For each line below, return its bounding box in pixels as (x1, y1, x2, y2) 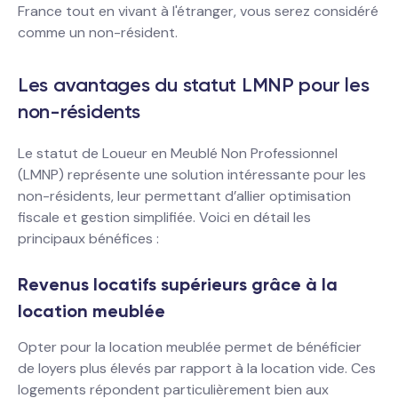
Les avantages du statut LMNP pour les (18, 73, 370, 97)
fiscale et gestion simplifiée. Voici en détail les (18, 208, 311, 227)
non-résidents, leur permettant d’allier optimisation (18, 187, 351, 205)
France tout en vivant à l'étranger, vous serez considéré (18, 2, 378, 20)
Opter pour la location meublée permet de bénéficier (18, 338, 362, 356)
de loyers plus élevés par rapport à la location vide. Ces (18, 359, 376, 378)
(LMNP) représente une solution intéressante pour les (18, 165, 366, 184)
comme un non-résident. (18, 23, 178, 42)
